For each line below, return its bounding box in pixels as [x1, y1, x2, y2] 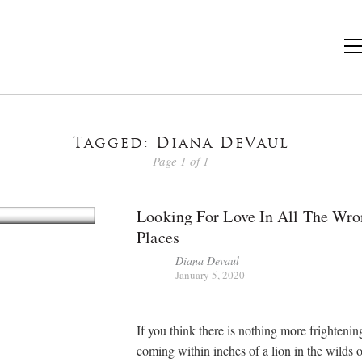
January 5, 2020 [175, 267, 246, 282]
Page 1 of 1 [153, 152, 209, 169]
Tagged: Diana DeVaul [73, 137, 289, 152]
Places [137, 225, 179, 248]
